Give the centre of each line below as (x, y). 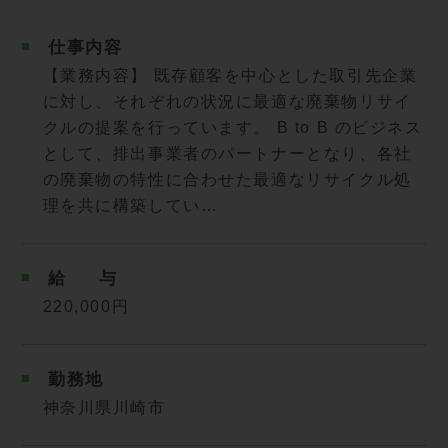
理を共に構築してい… (130, 206)
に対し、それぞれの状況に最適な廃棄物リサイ (227, 102)
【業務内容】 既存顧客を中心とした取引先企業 (230, 76)
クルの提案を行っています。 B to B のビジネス (232, 128)
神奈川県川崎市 (104, 408)
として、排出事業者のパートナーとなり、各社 (227, 154)
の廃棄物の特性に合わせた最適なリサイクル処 (227, 180)
